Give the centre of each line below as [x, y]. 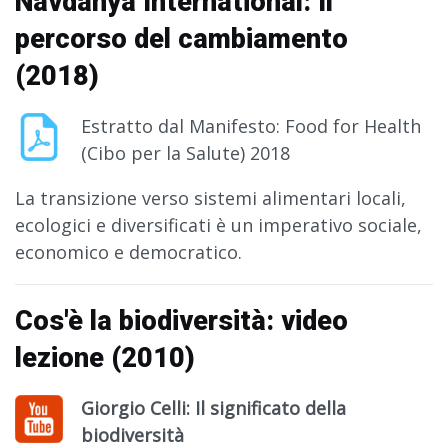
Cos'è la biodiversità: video [181, 321]
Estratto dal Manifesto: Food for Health [251, 126]
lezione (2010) [105, 358]
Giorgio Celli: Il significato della [213, 408]
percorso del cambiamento [181, 39]
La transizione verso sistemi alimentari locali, [210, 198]
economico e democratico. [128, 252]
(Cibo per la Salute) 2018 [185, 153]
